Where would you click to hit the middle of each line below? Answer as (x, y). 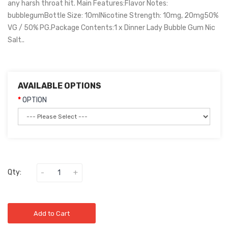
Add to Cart (52, 213)
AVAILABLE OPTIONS (60, 86)
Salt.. (16, 40)
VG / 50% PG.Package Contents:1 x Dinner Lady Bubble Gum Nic (111, 28)
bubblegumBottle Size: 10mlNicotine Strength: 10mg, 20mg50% (113, 16)
